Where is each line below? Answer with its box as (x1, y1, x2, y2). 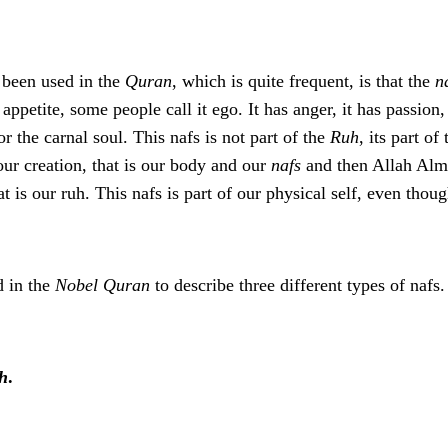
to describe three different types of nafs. (150, 275, 445, 296)
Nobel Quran (55, 275, 150, 296)
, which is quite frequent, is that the (172, 71, 435, 92)
